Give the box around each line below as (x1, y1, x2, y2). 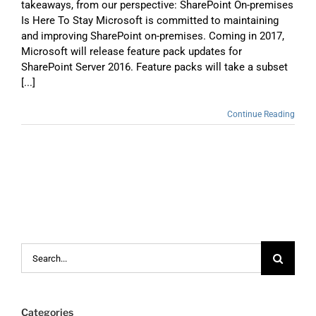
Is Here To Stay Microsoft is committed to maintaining (21, 14, 279, 28)
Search (20, 244, 53, 257)
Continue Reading (227, 109, 295, 120)
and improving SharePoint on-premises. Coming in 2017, (21, 30, 284, 43)
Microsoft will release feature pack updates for (21, 45, 242, 59)
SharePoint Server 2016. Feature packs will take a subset (21, 61, 288, 74)
